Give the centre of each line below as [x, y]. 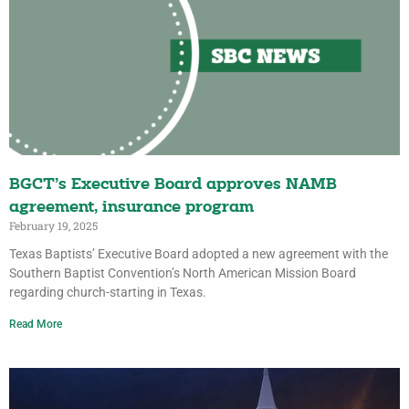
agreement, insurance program [131, 208]
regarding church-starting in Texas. [108, 293]
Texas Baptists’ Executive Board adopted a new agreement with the [199, 254]
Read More [36, 325]
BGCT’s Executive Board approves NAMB [173, 185]
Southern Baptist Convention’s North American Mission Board [183, 273]
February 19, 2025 [53, 226]
